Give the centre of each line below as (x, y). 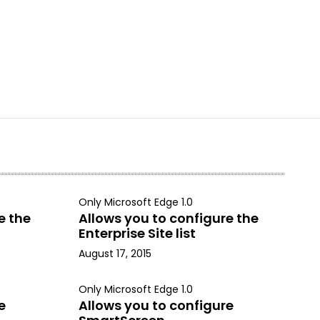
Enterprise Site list (137, 233)
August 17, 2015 (115, 254)
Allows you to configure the (168, 218)
